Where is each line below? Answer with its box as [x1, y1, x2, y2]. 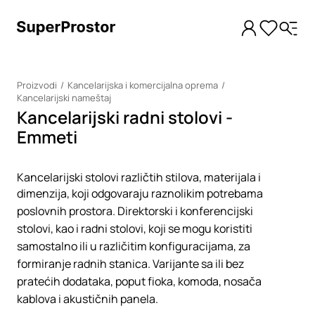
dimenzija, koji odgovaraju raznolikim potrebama [17, 186, 263, 201]
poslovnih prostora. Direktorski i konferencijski [17, 203, 253, 219]
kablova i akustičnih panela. [17, 291, 158, 307]
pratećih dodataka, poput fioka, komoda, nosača [17, 274, 262, 289]
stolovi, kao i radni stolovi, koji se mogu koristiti [17, 221, 252, 236]
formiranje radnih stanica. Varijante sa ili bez [17, 256, 244, 271]
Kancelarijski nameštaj [17, 91, 111, 104]
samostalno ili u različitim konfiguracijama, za [17, 238, 250, 254]
